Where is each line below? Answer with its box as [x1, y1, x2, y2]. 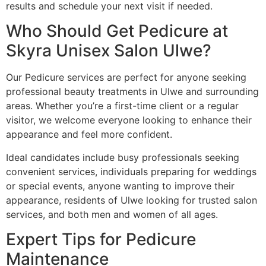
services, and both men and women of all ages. [6, 208, 218, 220]
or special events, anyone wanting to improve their [6, 179, 235, 192]
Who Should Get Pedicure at [6, 21, 228, 42]
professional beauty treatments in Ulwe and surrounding [6, 85, 259, 98]
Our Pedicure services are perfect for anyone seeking [6, 71, 246, 84]
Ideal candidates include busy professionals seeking [6, 151, 239, 163]
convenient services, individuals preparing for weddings [6, 165, 256, 178]
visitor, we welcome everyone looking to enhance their [6, 114, 252, 126]
